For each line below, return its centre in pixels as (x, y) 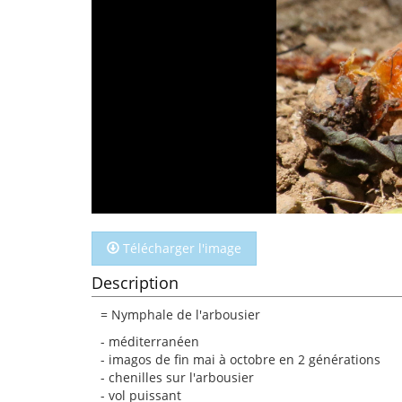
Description (135, 283)
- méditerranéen (150, 341)
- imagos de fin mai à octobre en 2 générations (240, 359)
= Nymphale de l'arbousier (180, 315)
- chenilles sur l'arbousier (177, 377)
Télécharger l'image (180, 248)
